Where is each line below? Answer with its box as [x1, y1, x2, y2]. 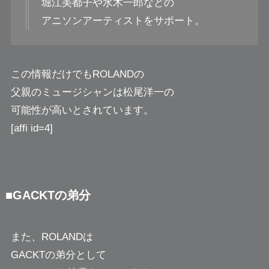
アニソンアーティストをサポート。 [41, 14, 205, 26]
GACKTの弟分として [10, 249, 106, 261]
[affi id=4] [10, 122, 53, 134]
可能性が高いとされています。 [10, 104, 154, 116]
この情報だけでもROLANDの [10, 68, 144, 80]
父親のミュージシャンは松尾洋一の [10, 86, 174, 98]
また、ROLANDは [10, 231, 93, 243]
